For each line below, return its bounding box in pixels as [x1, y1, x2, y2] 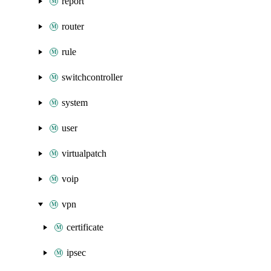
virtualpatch [62, 148, 106, 158]
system [62, 97, 88, 108]
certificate [67, 222, 103, 232]
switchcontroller [62, 72, 123, 82]
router [62, 21, 84, 31]
